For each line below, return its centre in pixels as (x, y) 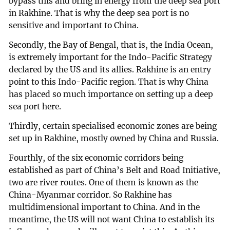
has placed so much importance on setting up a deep (111, 94)
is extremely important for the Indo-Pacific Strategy (111, 57)
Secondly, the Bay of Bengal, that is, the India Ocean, (111, 45)
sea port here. (35, 107)
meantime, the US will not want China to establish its (112, 219)
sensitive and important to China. (74, 26)
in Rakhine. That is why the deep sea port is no (99, 13)
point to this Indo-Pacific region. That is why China (109, 82)
